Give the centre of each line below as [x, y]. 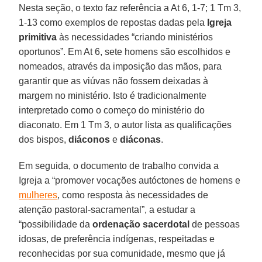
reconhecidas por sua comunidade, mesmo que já [122, 253]
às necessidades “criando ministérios [135, 37]
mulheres [38, 195]
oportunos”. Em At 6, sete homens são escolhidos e [125, 51]
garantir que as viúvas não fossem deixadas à [114, 81]
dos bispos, [44, 139]
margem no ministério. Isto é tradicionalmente [113, 95]
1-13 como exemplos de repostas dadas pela [113, 22]
